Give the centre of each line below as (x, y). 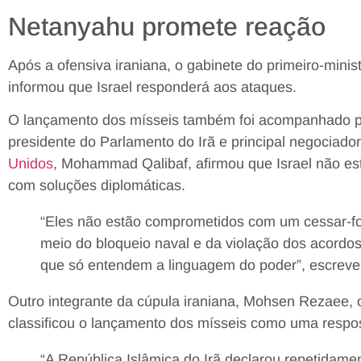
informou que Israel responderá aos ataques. (152, 87)
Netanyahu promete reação (167, 26)
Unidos (31, 163)
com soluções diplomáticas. (97, 185)
